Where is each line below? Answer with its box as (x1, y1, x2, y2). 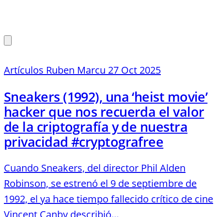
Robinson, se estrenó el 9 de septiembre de (4, 176, 197, 190)
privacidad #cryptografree (4, 132, 164, 151)
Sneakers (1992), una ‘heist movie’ (4, 87, 208, 106)
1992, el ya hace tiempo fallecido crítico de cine (4, 192, 213, 205)
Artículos (4, 63, 44, 77)
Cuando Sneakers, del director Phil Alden (4, 161, 186, 174)
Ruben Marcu (46, 63, 106, 77)
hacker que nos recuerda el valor (4, 102, 204, 121)
